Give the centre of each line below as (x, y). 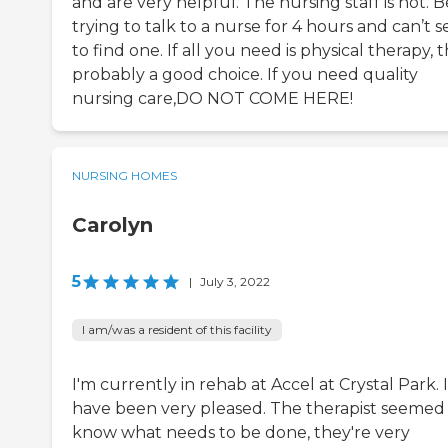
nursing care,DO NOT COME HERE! (212, 99)
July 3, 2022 (235, 282)
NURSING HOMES (124, 176)
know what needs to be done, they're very (241, 433)
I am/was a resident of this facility (177, 330)
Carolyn (112, 225)
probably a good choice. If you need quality (245, 75)
